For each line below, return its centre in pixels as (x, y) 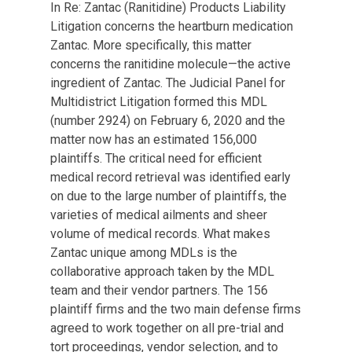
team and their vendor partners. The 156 (159, 290)
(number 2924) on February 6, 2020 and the (168, 121)
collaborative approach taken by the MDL (162, 271)
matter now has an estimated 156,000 (154, 139)
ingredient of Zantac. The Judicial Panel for (168, 83)
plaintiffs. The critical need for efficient (156, 158)
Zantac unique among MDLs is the (144, 253)
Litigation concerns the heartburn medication (172, 26)
